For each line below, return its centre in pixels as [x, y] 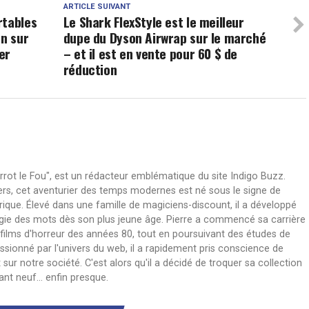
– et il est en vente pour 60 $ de [150, 53]
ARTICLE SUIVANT [97, 6]
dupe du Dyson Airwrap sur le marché [165, 37]
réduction [90, 69]
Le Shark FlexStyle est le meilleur [153, 21]
